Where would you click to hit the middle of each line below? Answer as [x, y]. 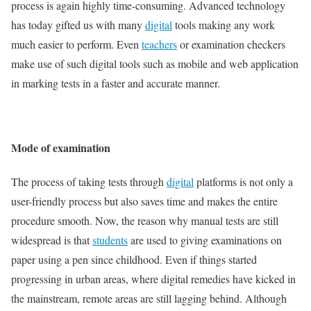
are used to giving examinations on [205, 240]
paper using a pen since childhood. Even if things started [134, 260]
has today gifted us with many [78, 24]
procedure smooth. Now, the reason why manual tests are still [145, 221]
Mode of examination [61, 148]
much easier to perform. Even [76, 44]
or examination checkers [231, 44]
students [110, 240]
